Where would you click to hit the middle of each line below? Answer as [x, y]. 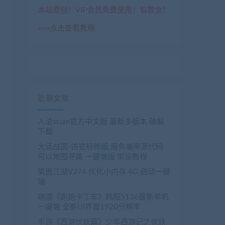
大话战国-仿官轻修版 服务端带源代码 [100, 147]
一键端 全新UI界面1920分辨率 [89, 207]
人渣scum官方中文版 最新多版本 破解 [101, 122]
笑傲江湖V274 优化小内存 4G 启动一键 [104, 172]
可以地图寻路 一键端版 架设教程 [92, 157]
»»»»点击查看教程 [66, 29]
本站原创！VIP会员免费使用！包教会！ [104, 11]
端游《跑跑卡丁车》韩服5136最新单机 [103, 197]
